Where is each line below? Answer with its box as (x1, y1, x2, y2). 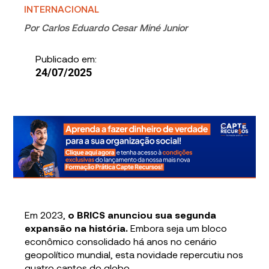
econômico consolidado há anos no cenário (25, 235, 217, 247)
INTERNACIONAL (24, 3, 100, 15)
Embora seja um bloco (128, 222, 228, 234)
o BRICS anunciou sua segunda (68, 208, 217, 220)
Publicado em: (35, 53, 97, 65)
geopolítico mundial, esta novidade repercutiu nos (25, 248, 244, 260)
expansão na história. (25, 222, 128, 234)
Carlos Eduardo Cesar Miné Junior (41, 22, 189, 34)
